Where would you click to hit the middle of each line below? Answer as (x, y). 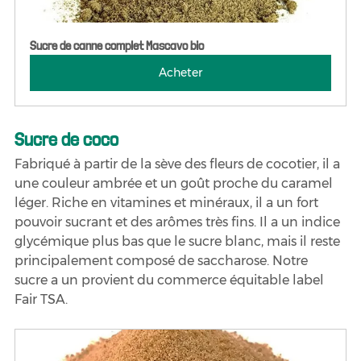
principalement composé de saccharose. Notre (163, 260)
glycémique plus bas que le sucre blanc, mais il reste (179, 241)
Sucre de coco (66, 139)
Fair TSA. (41, 299)
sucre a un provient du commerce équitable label (171, 280)
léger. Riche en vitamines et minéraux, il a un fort (168, 202)
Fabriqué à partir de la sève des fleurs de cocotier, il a (179, 164)
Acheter (180, 72)
